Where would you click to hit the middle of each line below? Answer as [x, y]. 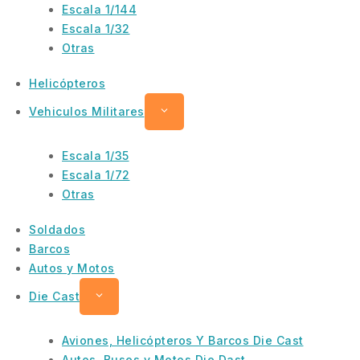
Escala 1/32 [96, 28]
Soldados [57, 229]
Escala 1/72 [96, 174]
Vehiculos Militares [87, 111]
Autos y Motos [72, 268]
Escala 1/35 [96, 155]
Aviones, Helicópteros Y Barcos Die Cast [183, 340]
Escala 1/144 [99, 9]
